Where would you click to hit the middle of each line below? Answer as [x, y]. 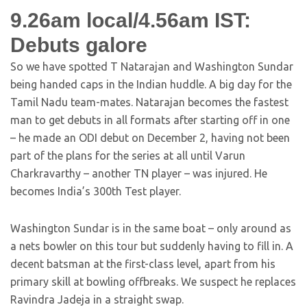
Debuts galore [79, 45]
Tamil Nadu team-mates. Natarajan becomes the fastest [149, 102]
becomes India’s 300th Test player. [96, 192]
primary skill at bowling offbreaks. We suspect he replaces [153, 282]
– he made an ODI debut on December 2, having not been [150, 138]
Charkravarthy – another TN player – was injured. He [139, 174]
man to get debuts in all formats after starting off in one [150, 120]
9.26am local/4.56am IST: [131, 21]
